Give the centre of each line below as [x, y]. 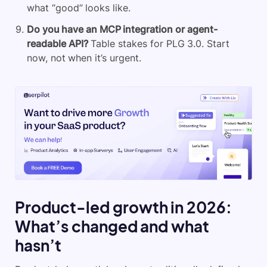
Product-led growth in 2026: [124, 207]
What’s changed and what [112, 226]
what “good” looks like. [79, 7]
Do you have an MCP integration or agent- [122, 29]
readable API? [58, 43]
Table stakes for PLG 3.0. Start [159, 43]
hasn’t [38, 245]
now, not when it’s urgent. [84, 58]
